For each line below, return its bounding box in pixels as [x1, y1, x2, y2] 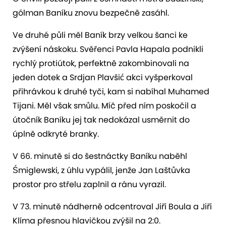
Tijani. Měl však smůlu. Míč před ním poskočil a [13, 99, 196, 111]
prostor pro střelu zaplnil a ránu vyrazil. [13, 178, 166, 190]
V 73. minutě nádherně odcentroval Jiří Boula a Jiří [13, 200, 212, 212]
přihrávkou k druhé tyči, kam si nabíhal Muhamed [13, 85, 209, 97]
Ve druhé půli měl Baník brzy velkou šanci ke [13, 29, 188, 41]
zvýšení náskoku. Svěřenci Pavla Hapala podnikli [13, 43, 203, 55]
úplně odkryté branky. [13, 128, 99, 140]
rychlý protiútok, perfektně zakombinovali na [13, 57, 189, 69]
